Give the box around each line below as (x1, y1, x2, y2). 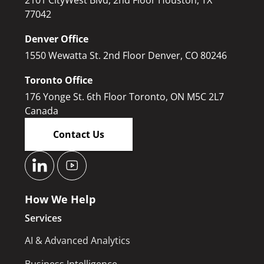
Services (25, 211, 62, 225)
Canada (25, 104, 58, 117)
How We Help (25, 192, 95, 206)
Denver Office (25, 32, 88, 45)
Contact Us (53, 127, 104, 141)
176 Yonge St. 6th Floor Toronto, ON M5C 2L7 (25, 90, 224, 103)
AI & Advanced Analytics (25, 234, 130, 247)
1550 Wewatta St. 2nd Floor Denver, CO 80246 (25, 48, 227, 62)
